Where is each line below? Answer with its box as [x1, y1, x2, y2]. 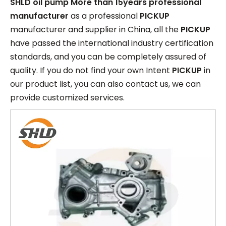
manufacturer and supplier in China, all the [10, 24, 181, 35]
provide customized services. [10, 92, 125, 103]
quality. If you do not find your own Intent [10, 65, 172, 76]
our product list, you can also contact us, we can [10, 78, 201, 90]
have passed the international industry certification [10, 37, 213, 49]
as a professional [69, 10, 140, 22]
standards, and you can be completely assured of [10, 51, 206, 63]
